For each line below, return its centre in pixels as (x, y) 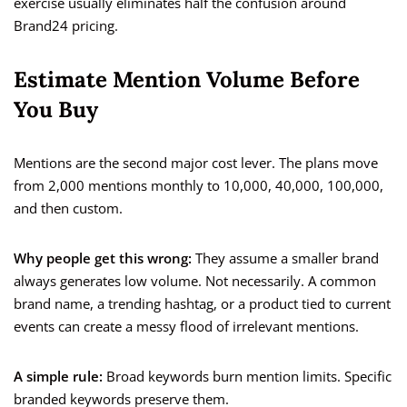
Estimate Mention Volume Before (187, 80)
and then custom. (68, 208)
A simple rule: (58, 377)
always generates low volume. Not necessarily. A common (195, 281)
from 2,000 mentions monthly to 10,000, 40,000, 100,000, (199, 186)
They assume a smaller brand (285, 258)
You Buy (56, 110)
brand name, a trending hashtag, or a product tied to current (202, 304)
